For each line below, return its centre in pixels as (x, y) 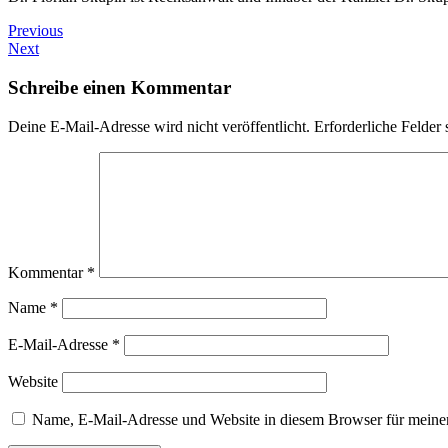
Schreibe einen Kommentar (119, 87)
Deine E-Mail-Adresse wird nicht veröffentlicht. (159, 126)
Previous (35, 31)
